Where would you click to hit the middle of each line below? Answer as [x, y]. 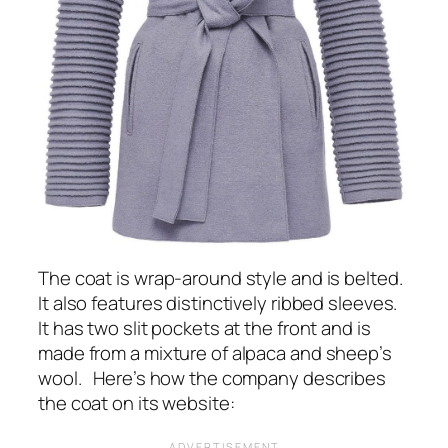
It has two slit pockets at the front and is [204, 328]
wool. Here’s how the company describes [212, 378]
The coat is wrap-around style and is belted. [222, 278]
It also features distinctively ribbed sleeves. [218, 303]
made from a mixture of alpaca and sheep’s [215, 353]
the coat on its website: [136, 403]
